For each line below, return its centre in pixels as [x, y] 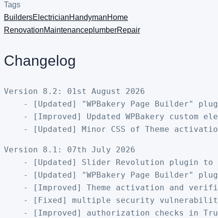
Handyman [88, 17]
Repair [128, 30]
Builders [18, 17]
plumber [103, 30]
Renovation [24, 30]
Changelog [40, 60]
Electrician [51, 17]
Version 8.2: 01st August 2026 [74, 91]
